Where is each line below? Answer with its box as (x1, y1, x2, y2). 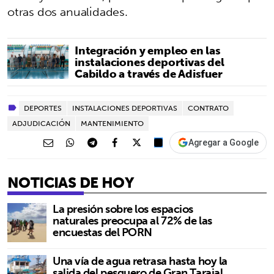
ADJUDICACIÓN (12, 117, 70, 130)
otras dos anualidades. (7, 1, 128, 23)
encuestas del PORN (53, 223, 152, 242)
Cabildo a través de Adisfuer (75, 64, 223, 84)
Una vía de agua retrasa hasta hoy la (53, 251, 228, 271)
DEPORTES (24, 102, 62, 115)
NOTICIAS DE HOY (7, 169, 133, 196)
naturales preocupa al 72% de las (53, 211, 212, 231)
